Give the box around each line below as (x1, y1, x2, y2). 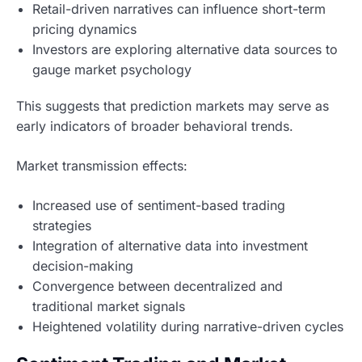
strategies (32, 217, 91, 234)
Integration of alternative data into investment (32, 237, 308, 254)
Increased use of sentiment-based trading (32, 196, 285, 213)
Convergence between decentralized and (32, 277, 283, 294)
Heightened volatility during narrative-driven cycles (32, 318, 343, 335)
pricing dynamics (32, 20, 137, 37)
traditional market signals (32, 297, 185, 314)
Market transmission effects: (16, 157, 187, 174)
